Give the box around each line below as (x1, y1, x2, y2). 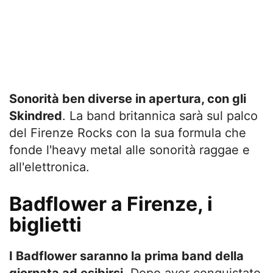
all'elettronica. (9, 160, 90, 174)
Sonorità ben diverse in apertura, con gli (9, 91, 246, 106)
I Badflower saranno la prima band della (9, 249, 244, 263)
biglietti (9, 213, 82, 236)
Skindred (9, 108, 62, 123)
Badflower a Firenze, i (9, 192, 213, 216)
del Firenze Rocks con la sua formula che (9, 126, 246, 140)
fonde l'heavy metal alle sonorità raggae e (9, 143, 250, 157)
